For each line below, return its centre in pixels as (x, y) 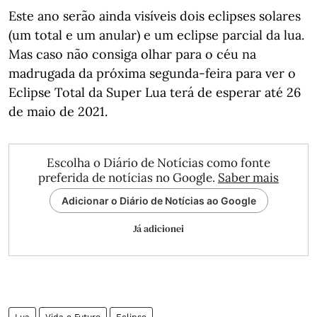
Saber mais (248, 178)
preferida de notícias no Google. (128, 178)
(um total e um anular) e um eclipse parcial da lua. (156, 35)
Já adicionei (158, 229)
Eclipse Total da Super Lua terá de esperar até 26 (155, 92)
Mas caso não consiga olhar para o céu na (132, 54)
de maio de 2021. (58, 111)
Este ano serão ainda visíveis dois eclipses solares (155, 16)
